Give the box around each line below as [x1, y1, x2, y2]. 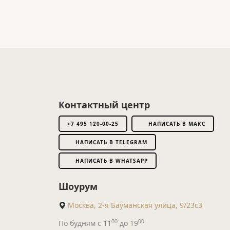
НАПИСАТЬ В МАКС [148, 120, 205, 127]
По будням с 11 [59, 218, 111, 228]
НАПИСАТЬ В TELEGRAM [75, 139, 147, 146]
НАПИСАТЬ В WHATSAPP [75, 157, 148, 164]
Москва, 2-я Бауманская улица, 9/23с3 [68, 200, 202, 210]
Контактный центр [59, 99, 150, 111]
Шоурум [59, 180, 98, 193]
